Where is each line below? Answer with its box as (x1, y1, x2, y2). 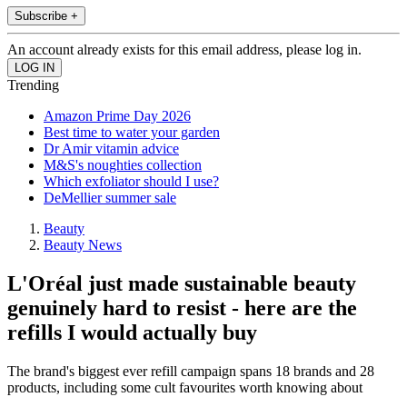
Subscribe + (15, 9, 78, 24)
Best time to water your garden (44, 124, 220, 141)
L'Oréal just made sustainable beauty (7, 272, 356, 296)
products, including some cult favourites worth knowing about (7, 380, 362, 396)
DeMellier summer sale (44, 190, 176, 206)
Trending (7, 77, 59, 94)
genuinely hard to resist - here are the (7, 296, 357, 321)
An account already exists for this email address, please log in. (7, 42, 362, 58)
